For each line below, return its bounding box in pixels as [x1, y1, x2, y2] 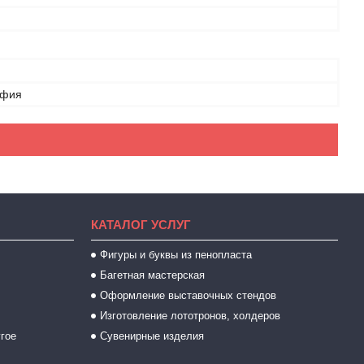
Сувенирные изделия [99, 330, 204, 342]
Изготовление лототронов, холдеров [99, 310, 280, 322]
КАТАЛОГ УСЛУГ [90, 218, 191, 232]
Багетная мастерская [99, 269, 205, 281]
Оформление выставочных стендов [99, 289, 276, 301]
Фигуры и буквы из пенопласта [99, 249, 252, 261]
